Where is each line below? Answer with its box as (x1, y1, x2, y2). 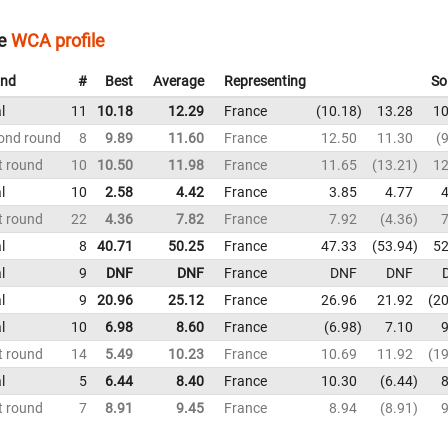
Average (153, 73, 204, 90)
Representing (224, 73, 306, 90)
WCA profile (11, 30, 105, 52)
